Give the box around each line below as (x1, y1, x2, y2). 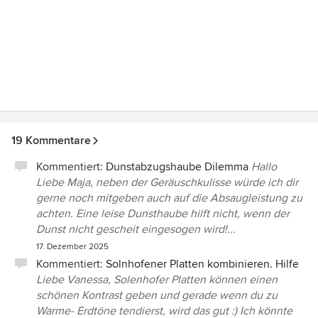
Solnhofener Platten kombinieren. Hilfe (106, 257, 299, 271)
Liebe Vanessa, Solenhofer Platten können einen (36, 273, 278, 287)
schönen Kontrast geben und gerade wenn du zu (36, 288, 278, 302)
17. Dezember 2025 (36, 241, 109, 252)
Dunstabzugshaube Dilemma (106, 160, 248, 174)
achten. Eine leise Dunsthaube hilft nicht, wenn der (36, 207, 290, 221)
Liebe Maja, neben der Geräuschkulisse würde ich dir (36, 175, 298, 190)
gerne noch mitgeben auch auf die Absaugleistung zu (36, 191, 302, 205)
